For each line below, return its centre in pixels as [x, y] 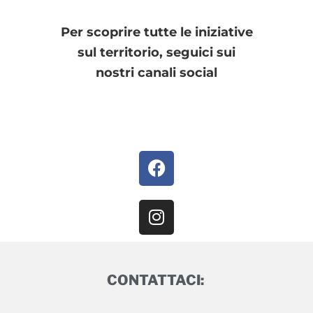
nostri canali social [156, 72]
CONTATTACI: [155, 280]
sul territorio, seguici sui [156, 52]
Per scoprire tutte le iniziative [156, 32]
